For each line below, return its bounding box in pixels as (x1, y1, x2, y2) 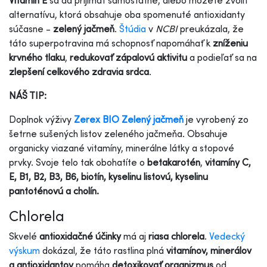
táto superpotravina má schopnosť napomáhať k (9, 36, 213, 49)
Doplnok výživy (9, 113, 74, 125)
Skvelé (9, 229, 37, 242)
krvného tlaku (9, 51, 65, 63)
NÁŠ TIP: (9, 89, 46, 101)
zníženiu (213, 36, 248, 49)
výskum (9, 244, 40, 256)
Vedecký (209, 229, 245, 242)
